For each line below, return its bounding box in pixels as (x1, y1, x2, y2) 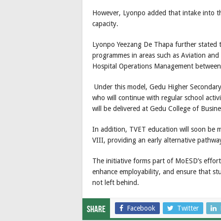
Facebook (127, 204, 155, 213)
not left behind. (92, 179, 139, 187)
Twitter (177, 204, 199, 213)
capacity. (92, 20, 118, 28)
